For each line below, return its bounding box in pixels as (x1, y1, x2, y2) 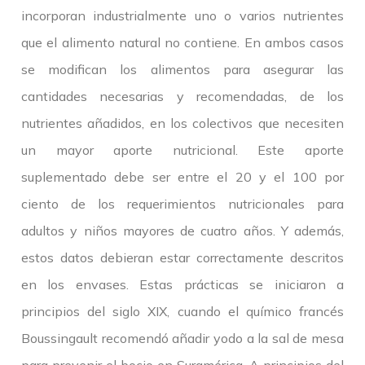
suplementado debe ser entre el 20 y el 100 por (21, 169, 344, 186)
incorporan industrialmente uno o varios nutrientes (21, 7, 344, 24)
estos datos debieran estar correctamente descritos (21, 249, 344, 266)
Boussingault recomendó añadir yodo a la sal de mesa (21, 330, 344, 347)
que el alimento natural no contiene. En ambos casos (21, 34, 344, 51)
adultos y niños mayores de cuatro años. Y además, (21, 222, 344, 240)
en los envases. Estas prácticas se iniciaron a (21, 276, 344, 293)
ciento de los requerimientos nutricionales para (21, 196, 344, 213)
